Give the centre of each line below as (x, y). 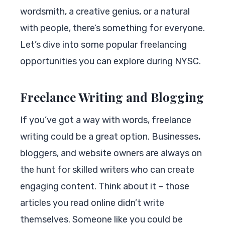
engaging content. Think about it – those (105, 186)
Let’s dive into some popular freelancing (103, 44)
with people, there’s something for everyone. (113, 28)
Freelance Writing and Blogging (112, 97)
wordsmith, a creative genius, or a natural (105, 11)
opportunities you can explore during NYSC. (110, 61)
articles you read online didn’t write (92, 203)
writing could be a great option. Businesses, (110, 136)
